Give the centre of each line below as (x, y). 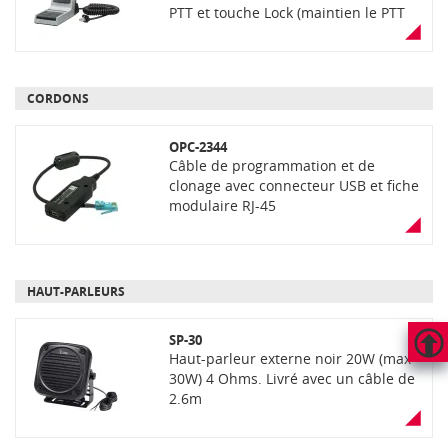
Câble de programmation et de (271, 165)
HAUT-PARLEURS (76, 291)
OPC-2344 (197, 147)
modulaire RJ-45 (222, 205)
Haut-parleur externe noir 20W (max (289, 358)
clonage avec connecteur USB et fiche (293, 185)
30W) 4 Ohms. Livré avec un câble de (291, 378)
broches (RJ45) (216, 52)
